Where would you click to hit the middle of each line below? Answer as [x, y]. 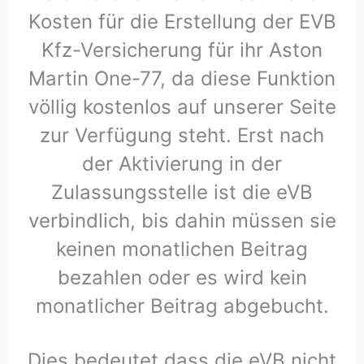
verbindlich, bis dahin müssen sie [182, 221]
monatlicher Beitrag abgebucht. [182, 306]
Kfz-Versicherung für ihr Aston [182, 50]
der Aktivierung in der [182, 164]
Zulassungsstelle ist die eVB [182, 193]
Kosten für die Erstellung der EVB [182, 22]
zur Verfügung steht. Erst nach [182, 136]
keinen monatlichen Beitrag [182, 249]
